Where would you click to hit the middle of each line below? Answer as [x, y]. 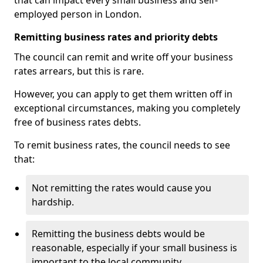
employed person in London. [78, 14]
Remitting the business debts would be [118, 234]
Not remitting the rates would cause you [122, 188]
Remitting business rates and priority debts [116, 37]
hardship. [53, 202]
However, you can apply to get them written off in [123, 94]
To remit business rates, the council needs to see [122, 145]
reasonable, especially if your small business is [134, 248]
